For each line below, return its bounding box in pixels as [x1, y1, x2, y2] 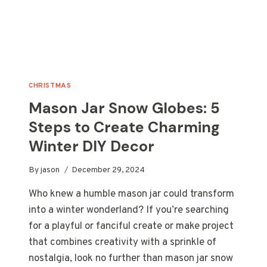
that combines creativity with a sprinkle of [29, 236, 216, 250]
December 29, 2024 [72, 165, 145, 176]
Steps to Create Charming [29, 117, 220, 137]
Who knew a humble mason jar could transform [29, 188, 234, 201]
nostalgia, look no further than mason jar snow [29, 252, 233, 266]
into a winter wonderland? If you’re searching [29, 204, 229, 218]
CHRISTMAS [29, 80, 72, 91]
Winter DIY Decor [29, 136, 154, 156]
